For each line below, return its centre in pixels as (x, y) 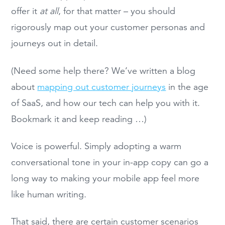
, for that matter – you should (117, 11)
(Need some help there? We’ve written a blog (103, 71)
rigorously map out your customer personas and (108, 27)
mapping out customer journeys (102, 87)
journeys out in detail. (55, 43)
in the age (187, 87)
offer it (26, 11)
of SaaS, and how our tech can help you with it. (106, 103)
